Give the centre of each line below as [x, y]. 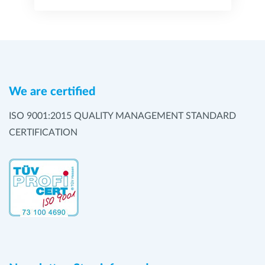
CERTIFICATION [43, 132]
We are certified [52, 92]
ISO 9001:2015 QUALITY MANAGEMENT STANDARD [122, 116]
